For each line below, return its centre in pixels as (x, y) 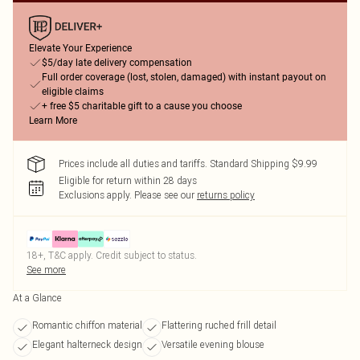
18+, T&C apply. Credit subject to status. (112, 255)
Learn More (53, 121)
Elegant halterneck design (87, 344)
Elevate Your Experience (80, 48)
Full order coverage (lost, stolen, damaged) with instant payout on (184, 77)
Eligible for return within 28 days (128, 180)
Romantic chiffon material (87, 325)
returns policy (226, 195)
